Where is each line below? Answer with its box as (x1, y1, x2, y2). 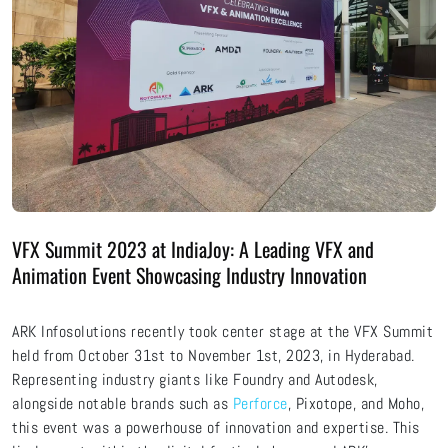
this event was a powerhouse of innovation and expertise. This (12, 417, 420, 438)
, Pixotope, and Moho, (287, 393, 424, 414)
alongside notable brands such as (12, 393, 233, 414)
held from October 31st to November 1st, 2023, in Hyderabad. (12, 345, 415, 366)
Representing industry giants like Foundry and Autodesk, (12, 369, 378, 390)
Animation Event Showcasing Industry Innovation (12, 260, 367, 290)
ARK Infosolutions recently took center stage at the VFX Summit (12, 321, 433, 342)
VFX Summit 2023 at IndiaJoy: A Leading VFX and (12, 234, 374, 264)
